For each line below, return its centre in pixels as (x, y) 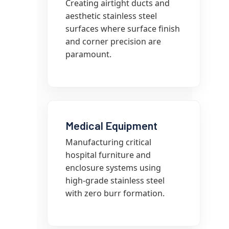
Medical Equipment (111, 125)
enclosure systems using (113, 168)
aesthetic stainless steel (111, 16)
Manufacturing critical (108, 142)
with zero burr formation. (115, 193)
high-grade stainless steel (115, 180)
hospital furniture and (108, 155)
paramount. (88, 54)
